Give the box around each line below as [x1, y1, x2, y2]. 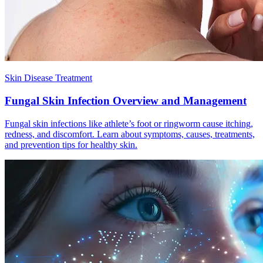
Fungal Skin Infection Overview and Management [5, 94, 247, 107]
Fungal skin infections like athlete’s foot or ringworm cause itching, [5, 118, 253, 129]
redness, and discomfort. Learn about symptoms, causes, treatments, [5, 129, 255, 139]
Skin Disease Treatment [5, 73, 92, 83]
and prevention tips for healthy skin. [5, 139, 137, 150]
